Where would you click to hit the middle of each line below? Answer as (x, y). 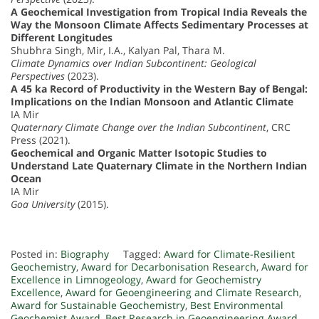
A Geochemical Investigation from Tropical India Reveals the (159, 11)
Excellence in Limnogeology (76, 279)
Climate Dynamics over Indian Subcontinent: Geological (134, 63)
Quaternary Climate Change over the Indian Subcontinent (138, 127)
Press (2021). (41, 140)
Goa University (43, 204)
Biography (85, 253)
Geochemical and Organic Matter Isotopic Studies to (139, 152)
